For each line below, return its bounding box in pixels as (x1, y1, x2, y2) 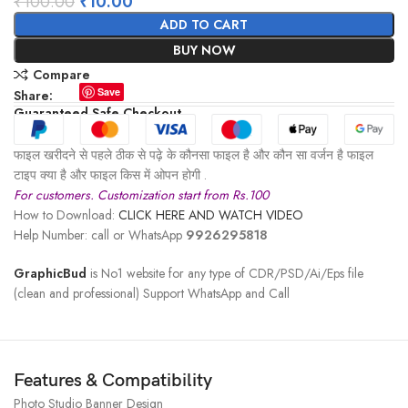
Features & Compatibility (14, 369, 213, 392)
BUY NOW (172, 41, 236, 60)
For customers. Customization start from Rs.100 (14, 185, 270, 204)
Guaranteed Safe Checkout (14, 104, 182, 123)
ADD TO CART (160, 15, 248, 35)
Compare (32, 65, 90, 84)
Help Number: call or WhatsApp (14, 225, 187, 244)
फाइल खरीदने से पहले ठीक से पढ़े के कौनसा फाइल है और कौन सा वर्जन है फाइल (14, 145, 374, 164)
